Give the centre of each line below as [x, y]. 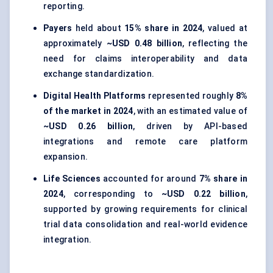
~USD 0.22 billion [203, 194]
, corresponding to [112, 194]
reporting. [64, 6]
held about [98, 28]
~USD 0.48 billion [144, 44]
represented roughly [191, 96]
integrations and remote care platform [145, 142]
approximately [75, 44]
